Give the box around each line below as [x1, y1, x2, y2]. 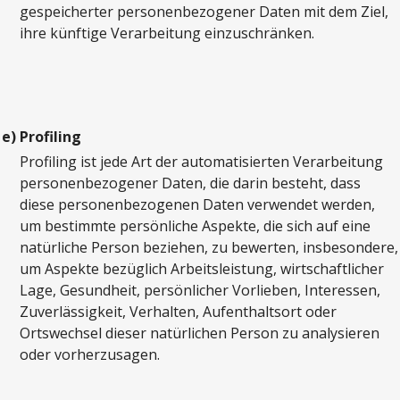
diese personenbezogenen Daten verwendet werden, [20, 195, 375, 215]
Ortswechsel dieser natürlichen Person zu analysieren [20, 323, 379, 344]
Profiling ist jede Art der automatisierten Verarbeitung [20, 152, 383, 172]
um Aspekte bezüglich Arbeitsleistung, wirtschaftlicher [20, 259, 384, 279]
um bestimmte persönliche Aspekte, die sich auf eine [20, 216, 371, 237]
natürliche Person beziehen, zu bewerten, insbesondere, [20, 237, 398, 258]
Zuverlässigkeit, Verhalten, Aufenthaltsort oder [20, 302, 337, 322]
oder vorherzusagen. [20, 345, 160, 365]
